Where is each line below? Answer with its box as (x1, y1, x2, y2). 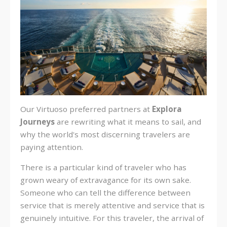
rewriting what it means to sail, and (71, 116, 201, 127)
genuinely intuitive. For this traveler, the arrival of (20, 213, 204, 223)
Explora (152, 103, 181, 114)
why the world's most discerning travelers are (20, 129, 190, 139)
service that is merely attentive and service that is (20, 200, 205, 211)
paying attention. (20, 141, 85, 152)
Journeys (20, 116, 55, 127)
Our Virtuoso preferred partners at (20, 103, 152, 114)
